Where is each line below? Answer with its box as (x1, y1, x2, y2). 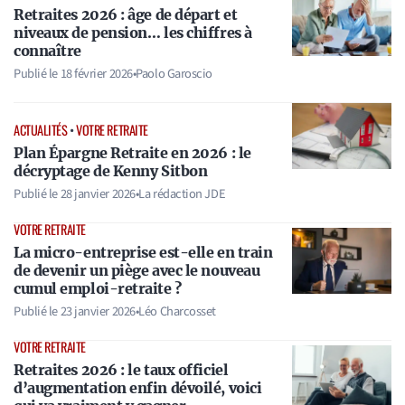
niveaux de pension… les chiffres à (14, 23, 252, 42)
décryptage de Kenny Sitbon (14, 162, 208, 181)
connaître (14, 41, 81, 60)
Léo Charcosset (138, 302, 217, 322)
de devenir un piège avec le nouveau (14, 261, 260, 280)
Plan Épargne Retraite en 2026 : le (14, 144, 251, 163)
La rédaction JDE (138, 184, 226, 204)
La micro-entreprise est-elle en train (14, 243, 273, 262)
